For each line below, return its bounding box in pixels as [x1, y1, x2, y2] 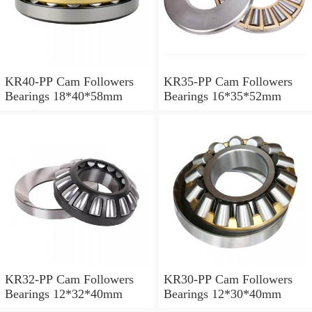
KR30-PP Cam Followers [163, 272, 292, 286]
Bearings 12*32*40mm [5, 286, 123, 301]
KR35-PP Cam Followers [163, 75, 292, 89]
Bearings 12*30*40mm [163, 286, 281, 301]
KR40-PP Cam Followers [5, 75, 134, 89]
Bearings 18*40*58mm [5, 89, 123, 104]
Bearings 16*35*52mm [163, 89, 281, 104]
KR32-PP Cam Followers [5, 272, 134, 286]
